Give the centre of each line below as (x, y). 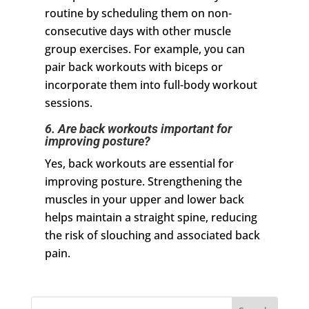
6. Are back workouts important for (138, 129)
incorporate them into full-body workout (151, 85)
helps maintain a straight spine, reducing (151, 218)
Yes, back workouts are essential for (139, 164)
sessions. (68, 103)
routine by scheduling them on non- (138, 13)
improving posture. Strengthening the (143, 182)
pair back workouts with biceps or (133, 67)
